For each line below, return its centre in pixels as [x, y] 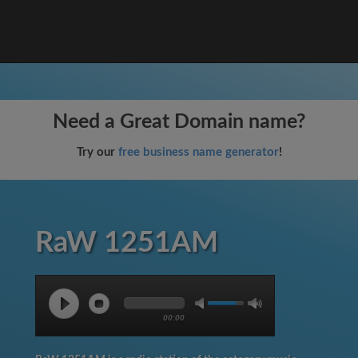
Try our [97, 152]
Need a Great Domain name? [179, 122]
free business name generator [198, 152]
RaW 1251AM [127, 243]
